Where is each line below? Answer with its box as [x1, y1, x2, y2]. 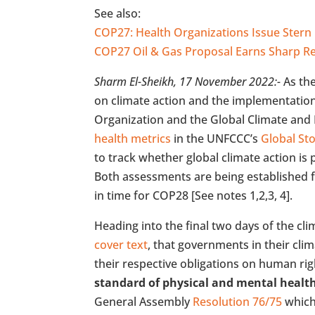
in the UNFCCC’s [171, 130, 262, 146]
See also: [94, 5, 141, 21]
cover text [94, 236, 148, 252]
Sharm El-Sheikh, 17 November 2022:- [94, 73, 281, 89]
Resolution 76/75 [193, 293, 283, 309]
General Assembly [94, 293, 193, 309]
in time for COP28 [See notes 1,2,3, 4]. [94, 187, 293, 203]
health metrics [94, 130, 172, 146]
